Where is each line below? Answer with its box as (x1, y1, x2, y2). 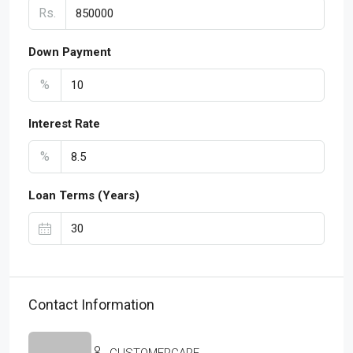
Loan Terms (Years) (28, 188, 139, 203)
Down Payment (28, 44, 111, 59)
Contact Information (28, 295, 154, 313)
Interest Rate (28, 116, 100, 131)
